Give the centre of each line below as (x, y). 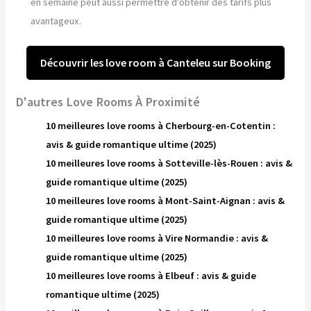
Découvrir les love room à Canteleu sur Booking (155, 63)
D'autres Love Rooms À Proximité (108, 101)
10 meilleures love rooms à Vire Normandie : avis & (157, 238)
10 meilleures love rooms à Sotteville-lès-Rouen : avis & (169, 163)
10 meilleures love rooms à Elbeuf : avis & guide (151, 275)
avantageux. (56, 21)
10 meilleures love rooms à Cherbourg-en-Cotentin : (161, 125)
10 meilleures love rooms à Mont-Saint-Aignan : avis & (166, 200)
